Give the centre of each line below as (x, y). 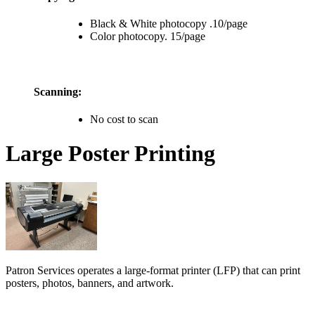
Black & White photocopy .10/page (169, 24)
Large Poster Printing (110, 154)
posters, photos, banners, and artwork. (90, 283)
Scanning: (58, 91)
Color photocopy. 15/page (148, 36)
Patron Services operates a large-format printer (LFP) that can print (153, 270)
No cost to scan (124, 119)
